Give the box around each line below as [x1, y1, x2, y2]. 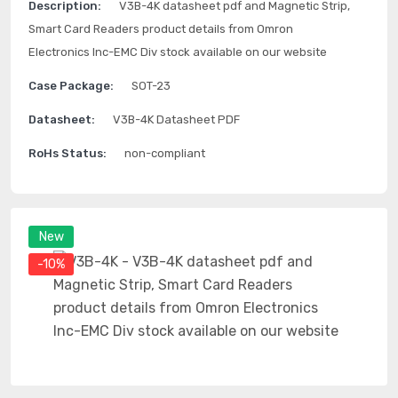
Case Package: [28, 79, 114, 92]
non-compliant [124, 147, 205, 160]
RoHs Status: [28, 147, 107, 160]
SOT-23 [131, 79, 171, 92]
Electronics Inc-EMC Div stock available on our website [28, 45, 327, 59]
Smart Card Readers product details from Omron [28, 22, 293, 36]
